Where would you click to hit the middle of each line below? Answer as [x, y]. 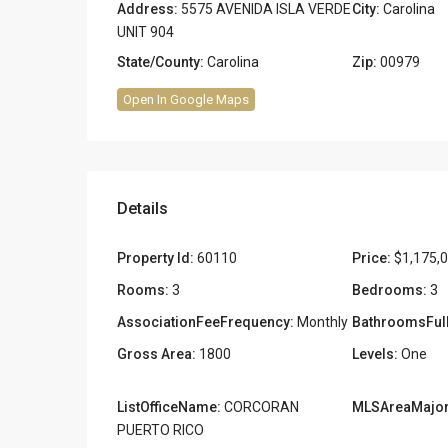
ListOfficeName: [169, 406]
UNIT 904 [145, 31]
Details [142, 208]
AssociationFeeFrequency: [205, 321]
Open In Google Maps [186, 99]
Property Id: [155, 257]
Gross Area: [156, 353]
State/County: [160, 61]
